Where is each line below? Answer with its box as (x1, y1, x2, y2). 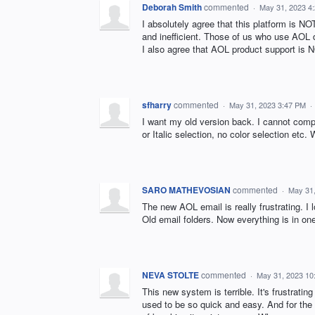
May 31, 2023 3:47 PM (229, 98, 306, 110)
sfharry (142, 98, 172, 111)
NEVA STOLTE (142, 268, 199, 281)
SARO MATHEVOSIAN (142, 183, 231, 196)
